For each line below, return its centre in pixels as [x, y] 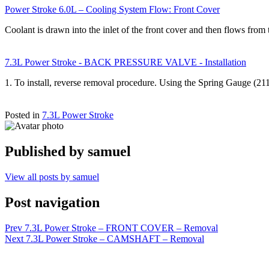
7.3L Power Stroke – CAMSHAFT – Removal [115, 238]
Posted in [23, 115]
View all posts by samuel [52, 177]
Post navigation [52, 202]
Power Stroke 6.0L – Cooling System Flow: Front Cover [112, 9]
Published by [46, 151]
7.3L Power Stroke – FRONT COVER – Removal [121, 228]
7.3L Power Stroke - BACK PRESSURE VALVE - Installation [125, 62]
